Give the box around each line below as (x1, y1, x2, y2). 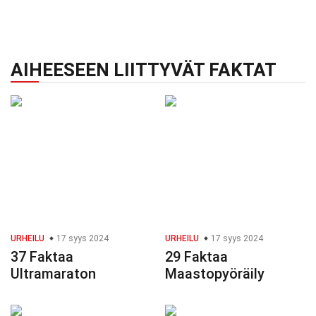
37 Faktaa (11, 248, 73, 266)
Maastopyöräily (165, 265, 265, 283)
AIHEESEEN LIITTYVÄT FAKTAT (11, 59, 276, 81)
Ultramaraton (11, 265, 96, 283)
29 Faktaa (165, 248, 228, 266)
